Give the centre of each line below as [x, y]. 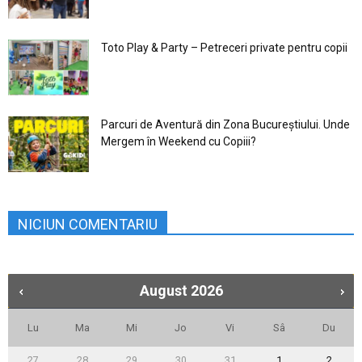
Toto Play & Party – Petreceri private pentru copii [224, 48]
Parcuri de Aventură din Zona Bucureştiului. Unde [225, 125]
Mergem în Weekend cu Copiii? [179, 142]
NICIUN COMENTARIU [88, 225]
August [163, 291]
